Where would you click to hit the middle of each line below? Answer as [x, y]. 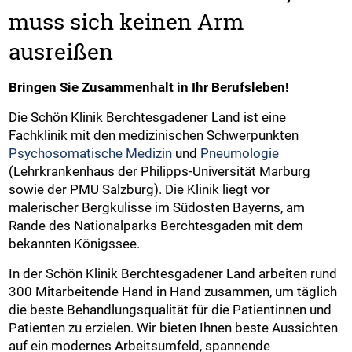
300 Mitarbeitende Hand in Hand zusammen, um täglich [173, 291]
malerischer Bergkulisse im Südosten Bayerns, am [157, 207]
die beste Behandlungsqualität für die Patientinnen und [170, 309]
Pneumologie [240, 153]
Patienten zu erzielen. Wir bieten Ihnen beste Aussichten [174, 327]
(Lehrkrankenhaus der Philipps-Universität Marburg [160, 171]
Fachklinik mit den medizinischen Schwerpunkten [154, 135]
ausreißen [61, 51]
